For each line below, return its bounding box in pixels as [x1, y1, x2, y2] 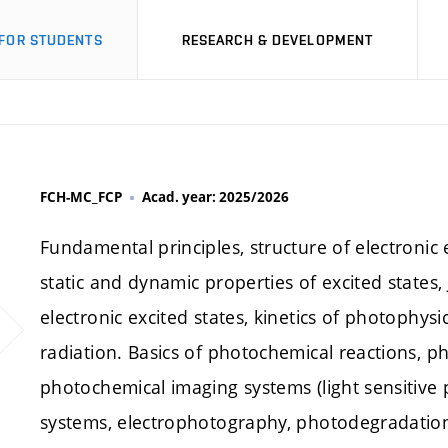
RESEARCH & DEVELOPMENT [181, 31, 374, 48]
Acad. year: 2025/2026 [142, 188, 289, 206]
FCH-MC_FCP [40, 188, 122, 206]
